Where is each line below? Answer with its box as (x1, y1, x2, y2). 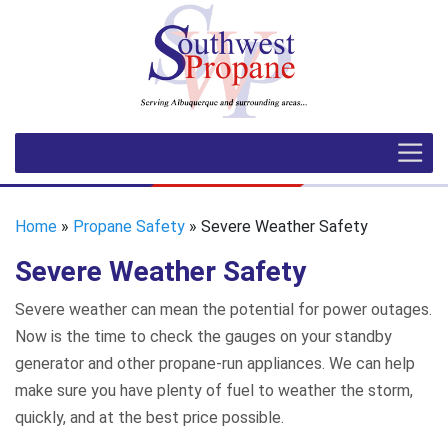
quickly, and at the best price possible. (15, 407, 284, 427)
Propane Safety (73, 216, 185, 236)
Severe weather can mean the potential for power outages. (15, 299, 432, 319)
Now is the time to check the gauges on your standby (15, 326, 392, 346)
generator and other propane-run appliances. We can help (15, 353, 415, 373)
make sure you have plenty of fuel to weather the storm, (15, 380, 413, 400)
